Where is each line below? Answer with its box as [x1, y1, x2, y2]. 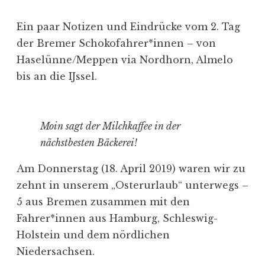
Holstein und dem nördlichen [17, 228, 170, 241]
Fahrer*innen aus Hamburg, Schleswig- [17, 212, 218, 224]
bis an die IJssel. [17, 70, 97, 82]
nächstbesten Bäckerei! [40, 136, 137, 148]
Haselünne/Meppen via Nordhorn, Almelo [17, 53, 233, 66]
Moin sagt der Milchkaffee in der [40, 119, 180, 132]
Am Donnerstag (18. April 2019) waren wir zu [17, 162, 245, 174]
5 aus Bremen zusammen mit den [17, 195, 190, 208]
